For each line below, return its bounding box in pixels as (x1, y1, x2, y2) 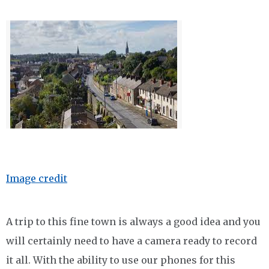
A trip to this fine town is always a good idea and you (6, 216, 261, 228)
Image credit (6, 172, 67, 184)
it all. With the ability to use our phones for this (6, 254, 235, 266)
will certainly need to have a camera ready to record (6, 235, 257, 247)
